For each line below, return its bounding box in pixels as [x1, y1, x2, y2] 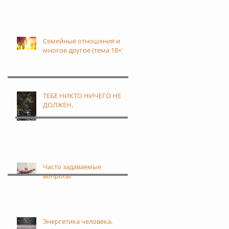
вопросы [43, 171, 71, 180]
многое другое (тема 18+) [43, 45, 124, 55]
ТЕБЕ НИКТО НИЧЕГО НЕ [43, 91, 121, 100]
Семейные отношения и [43, 36, 120, 45]
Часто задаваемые [43, 162, 101, 171]
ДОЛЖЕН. [43, 100, 73, 109]
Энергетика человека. [43, 217, 112, 226]
